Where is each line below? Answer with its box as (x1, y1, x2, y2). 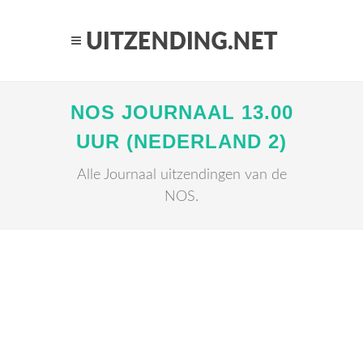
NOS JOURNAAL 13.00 (70, 101, 293, 123)
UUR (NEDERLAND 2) (76, 130, 287, 152)
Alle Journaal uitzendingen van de (76, 168, 287, 182)
